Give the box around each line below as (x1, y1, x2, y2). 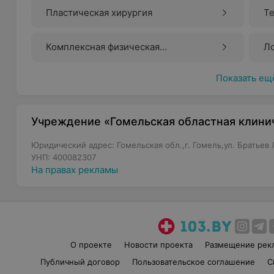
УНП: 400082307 (31, 152, 97, 162)
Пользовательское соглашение (132, 257, 256, 267)
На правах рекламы (31, 164, 119, 176)
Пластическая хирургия (46, 7, 153, 18)
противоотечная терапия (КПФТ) (46, 56, 193, 67)
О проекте (70, 240, 112, 250)
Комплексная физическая (46, 41, 160, 53)
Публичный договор (40, 257, 120, 267)
